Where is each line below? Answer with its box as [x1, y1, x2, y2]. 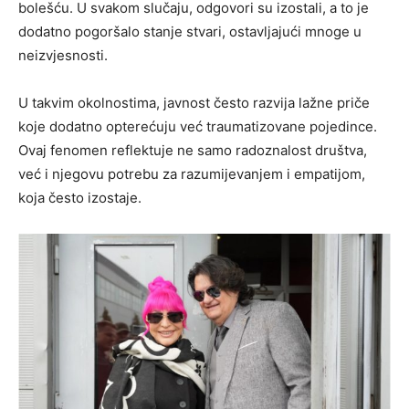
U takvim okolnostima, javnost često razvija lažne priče [18, 93, 370, 111]
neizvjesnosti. [18, 46, 108, 64]
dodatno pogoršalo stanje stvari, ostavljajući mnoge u [18, 22, 362, 40]
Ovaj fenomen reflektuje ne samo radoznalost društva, [18, 141, 367, 159]
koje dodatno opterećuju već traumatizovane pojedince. [18, 117, 377, 135]
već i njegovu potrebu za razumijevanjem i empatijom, [18, 164, 365, 183]
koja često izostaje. [18, 188, 142, 206]
